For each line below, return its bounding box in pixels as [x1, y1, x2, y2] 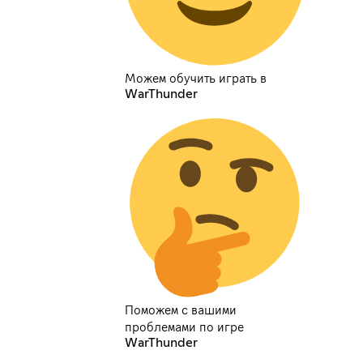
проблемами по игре [125, 321, 245, 335]
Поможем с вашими [125, 304, 237, 318]
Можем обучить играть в [125, 71, 267, 85]
